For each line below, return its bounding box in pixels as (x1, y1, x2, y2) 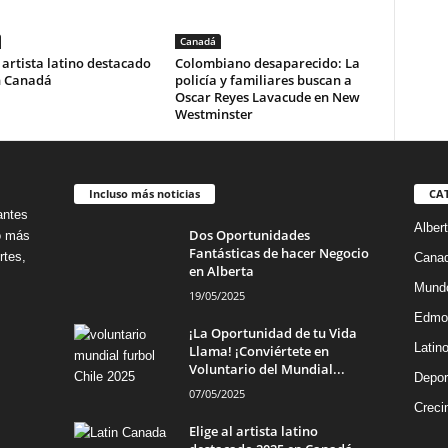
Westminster (174, 105, 253, 123)
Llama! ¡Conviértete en (188, 341, 329, 360)
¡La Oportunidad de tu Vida (188, 323, 357, 342)
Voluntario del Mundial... (188, 359, 345, 378)
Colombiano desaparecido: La (174, 54, 360, 72)
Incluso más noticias (88, 185, 200, 201)
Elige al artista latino (188, 421, 318, 440)
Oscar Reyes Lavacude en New (174, 88, 360, 106)
